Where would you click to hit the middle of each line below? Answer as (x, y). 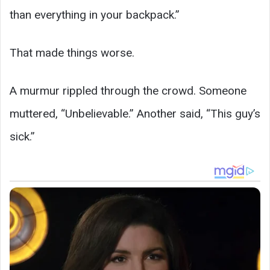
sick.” (22, 136)
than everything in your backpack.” (95, 14)
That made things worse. (72, 52)
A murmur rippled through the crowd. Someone (128, 90)
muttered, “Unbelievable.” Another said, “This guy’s (135, 113)
